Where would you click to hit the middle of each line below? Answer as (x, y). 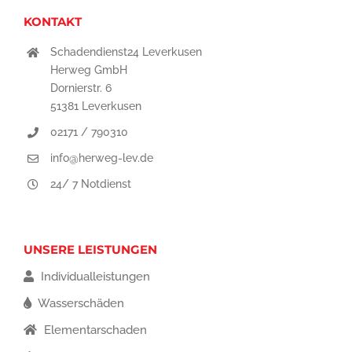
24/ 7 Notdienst (90, 183)
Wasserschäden (80, 303)
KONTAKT (53, 22)
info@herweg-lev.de (101, 158)
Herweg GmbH (88, 70)
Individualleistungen (94, 276)
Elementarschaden (94, 330)
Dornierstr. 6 (81, 88)
